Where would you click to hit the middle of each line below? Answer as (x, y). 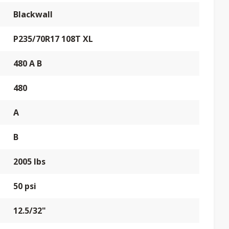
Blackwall (33, 14)
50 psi (25, 186)
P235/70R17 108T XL (53, 39)
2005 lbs (29, 162)
